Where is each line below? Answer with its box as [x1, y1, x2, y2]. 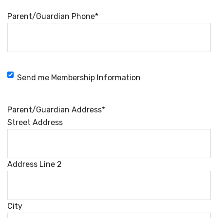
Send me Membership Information [17, 73, 141, 82]
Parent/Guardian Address [7, 105, 102, 114]
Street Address [7, 118, 63, 127]
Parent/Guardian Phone [7, 12, 95, 21]
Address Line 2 [7, 160, 62, 169]
